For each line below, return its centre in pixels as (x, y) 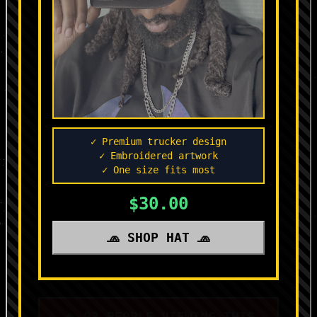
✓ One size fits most (158, 169)
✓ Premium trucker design (158, 141)
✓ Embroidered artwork (158, 155)
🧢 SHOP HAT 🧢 (158, 237)
